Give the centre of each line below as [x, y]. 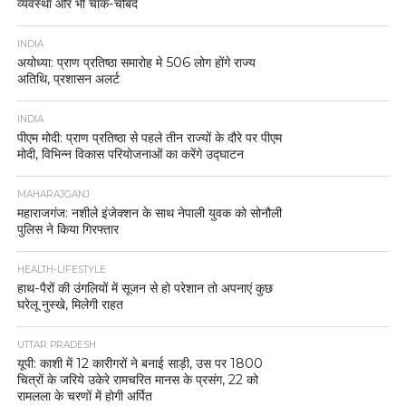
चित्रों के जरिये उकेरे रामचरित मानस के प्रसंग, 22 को [137, 379]
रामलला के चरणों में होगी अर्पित [84, 396]
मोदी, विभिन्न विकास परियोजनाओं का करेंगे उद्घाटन [130, 154]
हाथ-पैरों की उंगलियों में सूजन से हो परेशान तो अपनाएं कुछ [145, 288]
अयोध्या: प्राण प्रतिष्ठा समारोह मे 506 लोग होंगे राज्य [136, 62]
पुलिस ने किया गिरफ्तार [68, 229]
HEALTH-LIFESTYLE [61, 269]
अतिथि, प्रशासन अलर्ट [68, 78]
